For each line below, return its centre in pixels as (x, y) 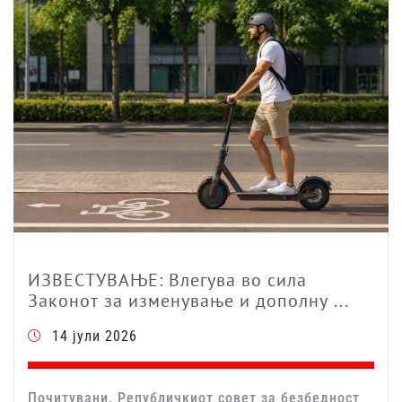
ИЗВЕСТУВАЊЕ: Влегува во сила (167, 280)
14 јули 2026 (95, 336)
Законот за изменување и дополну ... (188, 301)
